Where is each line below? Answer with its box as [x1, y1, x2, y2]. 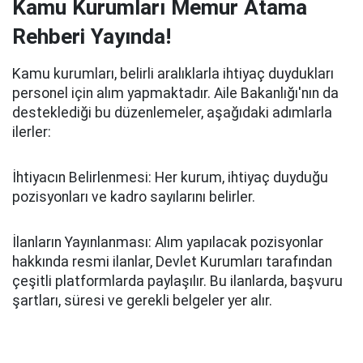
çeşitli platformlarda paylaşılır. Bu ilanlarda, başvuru [12, 273, 343, 289]
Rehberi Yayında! [12, 24, 171, 49]
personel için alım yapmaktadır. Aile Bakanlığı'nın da [12, 85, 339, 101]
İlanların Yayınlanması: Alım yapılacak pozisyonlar [12, 234, 323, 250]
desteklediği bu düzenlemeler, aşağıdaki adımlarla [12, 105, 332, 121]
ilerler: [12, 124, 51, 140]
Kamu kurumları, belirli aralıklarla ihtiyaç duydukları [12, 66, 334, 82]
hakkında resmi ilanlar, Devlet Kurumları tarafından [12, 254, 332, 270]
